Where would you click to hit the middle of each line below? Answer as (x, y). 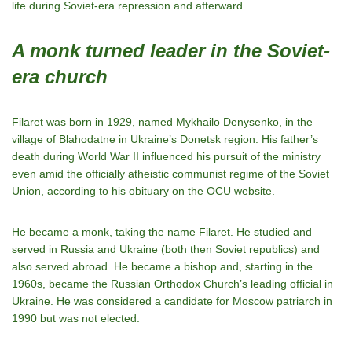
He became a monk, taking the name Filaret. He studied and (162, 232)
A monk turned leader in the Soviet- (171, 51)
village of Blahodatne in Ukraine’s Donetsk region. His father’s (165, 139)
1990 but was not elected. (76, 318)
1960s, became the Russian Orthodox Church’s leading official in (172, 284)
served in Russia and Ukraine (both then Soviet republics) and (166, 249)
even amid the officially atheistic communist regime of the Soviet (170, 174)
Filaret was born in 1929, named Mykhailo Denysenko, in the (162, 122)
